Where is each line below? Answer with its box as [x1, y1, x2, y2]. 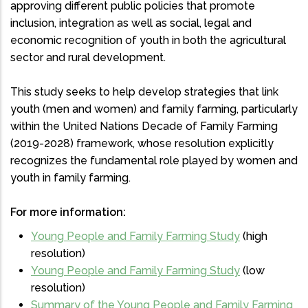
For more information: [10, 205, 126, 219]
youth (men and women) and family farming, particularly [10, 102, 298, 115]
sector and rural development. [10, 50, 166, 64]
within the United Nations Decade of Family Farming [10, 119, 278, 133]
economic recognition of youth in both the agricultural [10, 33, 286, 47]
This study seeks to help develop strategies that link [10, 85, 278, 98]
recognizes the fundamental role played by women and [10, 153, 298, 167]
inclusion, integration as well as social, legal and [10, 16, 252, 30]
